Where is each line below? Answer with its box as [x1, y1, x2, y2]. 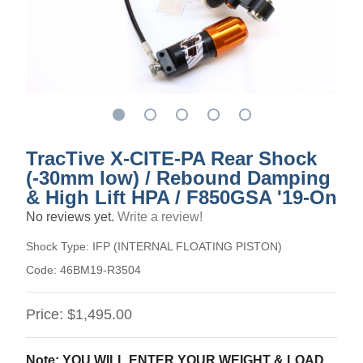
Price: [26, 306, 67, 322]
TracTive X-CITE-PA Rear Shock [26, 147, 317, 169]
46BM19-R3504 [60, 263, 141, 276]
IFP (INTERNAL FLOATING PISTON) [92, 240, 282, 253]
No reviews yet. [26, 210, 117, 224]
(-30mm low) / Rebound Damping [26, 167, 331, 189]
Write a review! [117, 210, 203, 224]
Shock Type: [26, 240, 92, 253]
